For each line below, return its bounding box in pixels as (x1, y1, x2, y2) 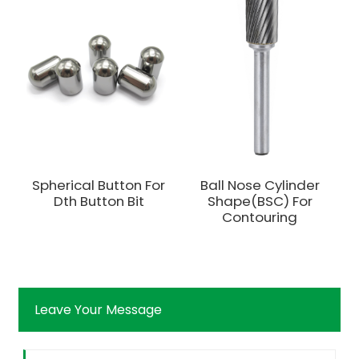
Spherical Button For (32, 175, 166, 195)
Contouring (222, 207, 298, 227)
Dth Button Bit (53, 191, 144, 211)
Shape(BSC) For (207, 191, 313, 211)
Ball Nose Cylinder (200, 175, 320, 195)
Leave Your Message (34, 300, 162, 319)
